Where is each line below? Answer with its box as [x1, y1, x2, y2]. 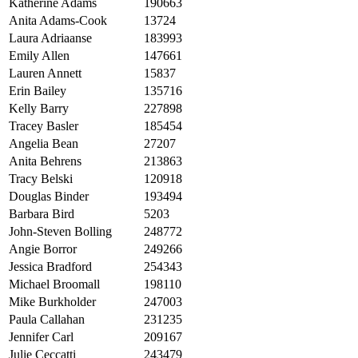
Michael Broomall [9, 277, 100, 292]
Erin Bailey [9, 84, 66, 98]
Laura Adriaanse [9, 31, 92, 46]
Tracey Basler [9, 119, 78, 133]
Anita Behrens [9, 154, 82, 169]
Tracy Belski [9, 172, 73, 186]
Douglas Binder [9, 189, 89, 204]
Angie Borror [9, 242, 77, 257]
